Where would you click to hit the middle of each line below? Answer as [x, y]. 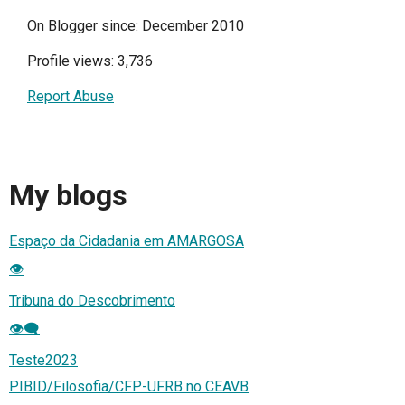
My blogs [68, 196]
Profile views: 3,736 [90, 61]
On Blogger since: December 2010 [136, 26]
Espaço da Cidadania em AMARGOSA [127, 240]
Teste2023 [43, 360]
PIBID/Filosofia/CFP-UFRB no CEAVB [129, 386]
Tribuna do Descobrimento [92, 300]
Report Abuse [71, 96]
